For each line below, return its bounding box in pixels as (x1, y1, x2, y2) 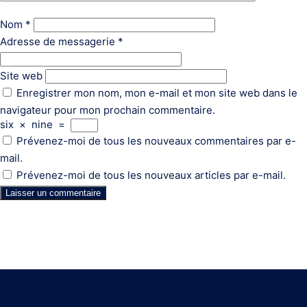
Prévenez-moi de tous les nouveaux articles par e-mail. (16, 169, 286, 182)
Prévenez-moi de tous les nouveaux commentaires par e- (16, 134, 296, 148)
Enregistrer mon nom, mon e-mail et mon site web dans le (16, 86, 297, 100)
